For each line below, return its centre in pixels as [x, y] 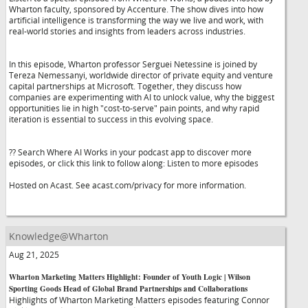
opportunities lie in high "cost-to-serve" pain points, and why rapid [134, 108]
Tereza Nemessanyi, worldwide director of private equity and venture [141, 75]
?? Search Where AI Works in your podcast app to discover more [130, 152]
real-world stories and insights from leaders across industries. [127, 31]
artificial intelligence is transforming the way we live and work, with [136, 20]
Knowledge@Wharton [59, 236]
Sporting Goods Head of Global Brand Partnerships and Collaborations [128, 289]
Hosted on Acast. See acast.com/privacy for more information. [128, 185]
